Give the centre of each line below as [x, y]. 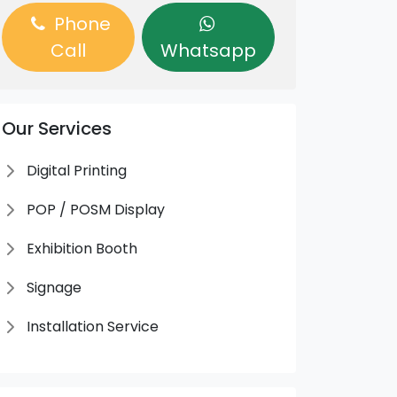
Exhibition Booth [82, 249]
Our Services [57, 128]
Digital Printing [76, 171]
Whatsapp [208, 51]
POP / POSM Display [95, 210]
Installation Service [92, 327]
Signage [54, 288]
